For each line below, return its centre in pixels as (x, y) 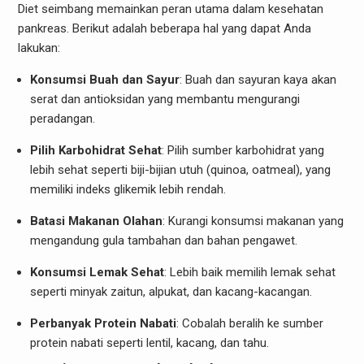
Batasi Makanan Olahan (96, 221)
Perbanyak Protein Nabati (103, 323)
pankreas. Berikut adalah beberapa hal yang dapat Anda (164, 28)
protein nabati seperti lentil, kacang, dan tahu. (149, 342)
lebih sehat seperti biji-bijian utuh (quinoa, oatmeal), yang (180, 169)
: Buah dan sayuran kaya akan (258, 79)
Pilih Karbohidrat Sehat (95, 150)
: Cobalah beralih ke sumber (249, 323)
